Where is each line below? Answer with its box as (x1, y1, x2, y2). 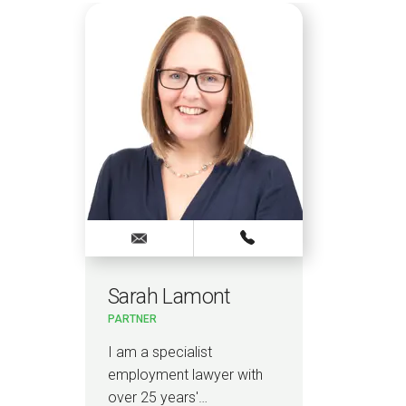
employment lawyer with (108, 366, 263, 384)
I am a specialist (108, 343, 212, 362)
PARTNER (108, 313, 157, 326)
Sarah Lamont (108, 284, 231, 309)
